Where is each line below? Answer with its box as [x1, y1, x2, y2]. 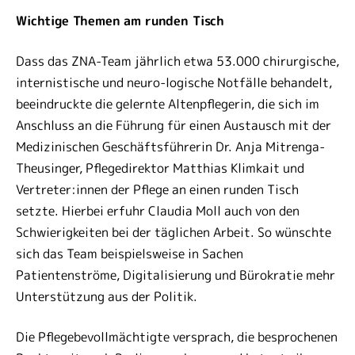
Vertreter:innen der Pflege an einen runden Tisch [16, 181, 299, 198]
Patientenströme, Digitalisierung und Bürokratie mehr [16, 266, 335, 284]
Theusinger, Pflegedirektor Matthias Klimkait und [16, 159, 304, 177]
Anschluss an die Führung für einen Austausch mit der [16, 116, 331, 134]
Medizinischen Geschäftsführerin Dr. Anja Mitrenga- [16, 138, 325, 155]
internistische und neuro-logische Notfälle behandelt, [16, 74, 332, 91]
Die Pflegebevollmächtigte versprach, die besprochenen [16, 328, 338, 345]
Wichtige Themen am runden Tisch [16, 12, 225, 29]
